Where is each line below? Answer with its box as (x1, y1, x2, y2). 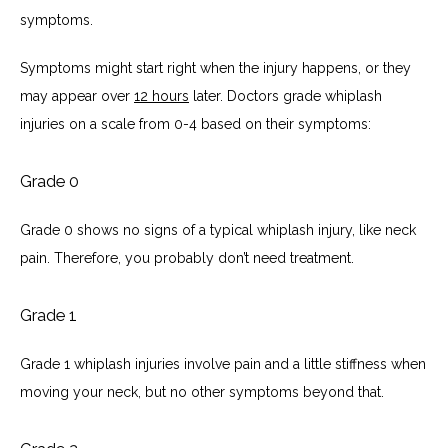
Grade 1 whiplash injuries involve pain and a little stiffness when (20, 355, 426, 372)
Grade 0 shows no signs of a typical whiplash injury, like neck (20, 221, 416, 238)
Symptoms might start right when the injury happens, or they (20, 59, 411, 76)
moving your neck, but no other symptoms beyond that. (20, 383, 388, 400)
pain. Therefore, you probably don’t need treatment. (20, 249, 358, 266)
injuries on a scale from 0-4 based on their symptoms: (20, 115, 371, 132)
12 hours (134, 87, 189, 104)
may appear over (20, 87, 134, 104)
